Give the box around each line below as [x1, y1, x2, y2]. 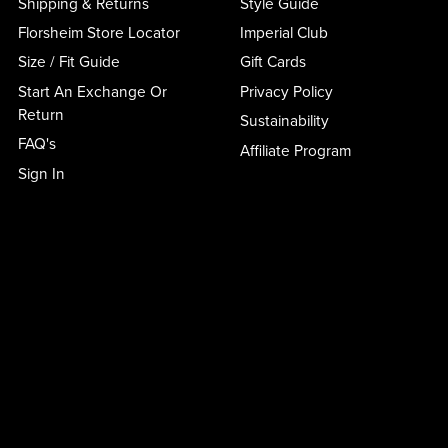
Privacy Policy [239, 82, 333, 101]
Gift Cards [239, 53, 306, 72]
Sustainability [239, 112, 329, 131]
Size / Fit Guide [17, 53, 120, 72]
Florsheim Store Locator [17, 24, 180, 43]
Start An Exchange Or [17, 82, 167, 101]
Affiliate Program [239, 141, 351, 160]
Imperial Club [239, 24, 328, 43]
